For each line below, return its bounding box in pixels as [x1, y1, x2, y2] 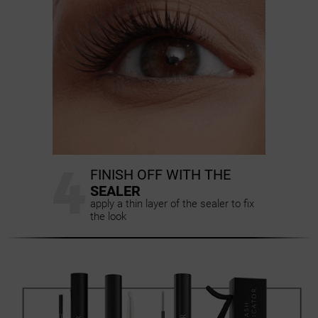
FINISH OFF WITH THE [90, 165, 231, 183]
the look [90, 210, 126, 224]
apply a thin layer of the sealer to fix [90, 197, 254, 211]
